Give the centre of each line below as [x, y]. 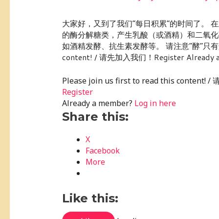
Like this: [90, 198]
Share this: [95, 116]
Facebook [102, 150]
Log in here [155, 103]
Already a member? [98, 103]
